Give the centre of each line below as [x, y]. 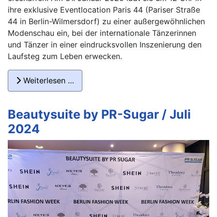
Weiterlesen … [47, 81]
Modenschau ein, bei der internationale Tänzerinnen [102, 33]
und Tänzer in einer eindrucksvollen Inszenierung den [105, 44]
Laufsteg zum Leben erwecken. [65, 56]
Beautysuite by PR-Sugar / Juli [99, 115]
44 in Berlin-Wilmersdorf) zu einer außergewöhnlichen [106, 21]
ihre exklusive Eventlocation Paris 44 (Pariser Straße [104, 9]
